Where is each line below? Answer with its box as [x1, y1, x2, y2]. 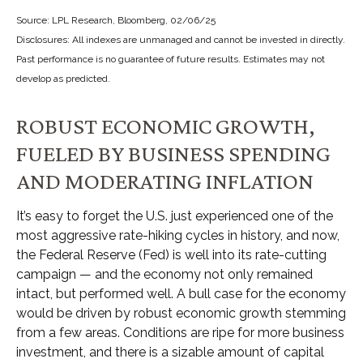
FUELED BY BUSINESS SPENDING [16, 139, 331, 166]
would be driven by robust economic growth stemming [16, 305, 346, 321]
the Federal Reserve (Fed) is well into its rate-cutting [16, 246, 327, 263]
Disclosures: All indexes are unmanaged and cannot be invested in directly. [16, 33, 345, 45]
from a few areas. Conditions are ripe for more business [16, 324, 344, 340]
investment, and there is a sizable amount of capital [16, 344, 324, 360]
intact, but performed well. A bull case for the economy [16, 285, 346, 301]
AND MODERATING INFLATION [16, 167, 314, 194]
